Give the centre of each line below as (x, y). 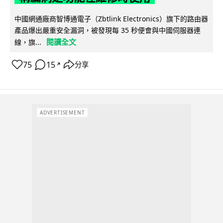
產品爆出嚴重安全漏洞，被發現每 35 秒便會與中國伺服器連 (108, 30)
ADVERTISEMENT (62, 112)
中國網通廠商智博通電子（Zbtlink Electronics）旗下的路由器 (111, 19)
